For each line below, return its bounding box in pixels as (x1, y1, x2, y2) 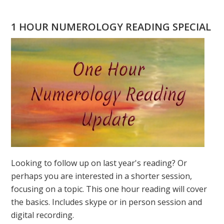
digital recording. (11, 209, 74, 220)
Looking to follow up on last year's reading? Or (11, 157, 187, 168)
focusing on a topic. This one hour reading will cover (11, 183, 207, 194)
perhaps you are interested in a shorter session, (11, 170, 192, 181)
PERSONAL (176, 28, 217, 39)
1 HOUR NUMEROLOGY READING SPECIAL (11, 20, 211, 33)
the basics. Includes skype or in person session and (11, 196, 202, 207)
